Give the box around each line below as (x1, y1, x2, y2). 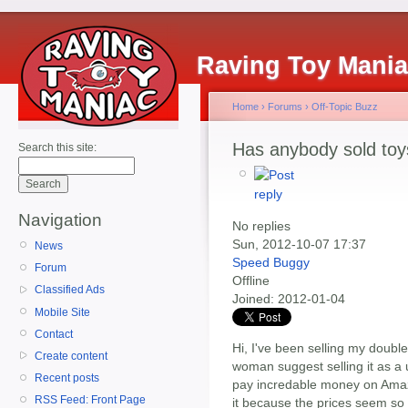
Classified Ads (35, 283, 105, 297)
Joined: (232, 291, 274, 307)
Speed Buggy (232, 255, 310, 270)
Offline (232, 273, 270, 289)
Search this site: (18, 141, 97, 154)
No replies (232, 219, 291, 234)
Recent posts (35, 372, 99, 385)
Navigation (18, 210, 102, 229)
